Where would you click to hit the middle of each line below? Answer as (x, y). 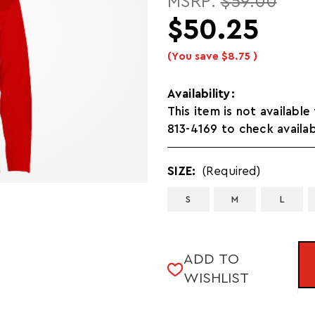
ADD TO (211, 259)
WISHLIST (216, 278)
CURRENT (195, 245)
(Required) (231, 171)
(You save (193, 57)
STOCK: (189, 262)
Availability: (201, 94)
